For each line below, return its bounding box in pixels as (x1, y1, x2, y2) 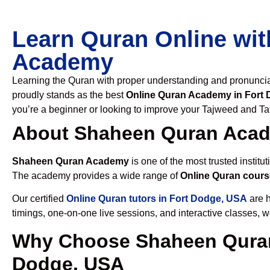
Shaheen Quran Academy (12, 156, 129, 166)
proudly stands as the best (12, 90, 126, 100)
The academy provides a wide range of (12, 171, 180, 181)
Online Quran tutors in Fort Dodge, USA (66, 193, 247, 204)
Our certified (12, 193, 66, 204)
